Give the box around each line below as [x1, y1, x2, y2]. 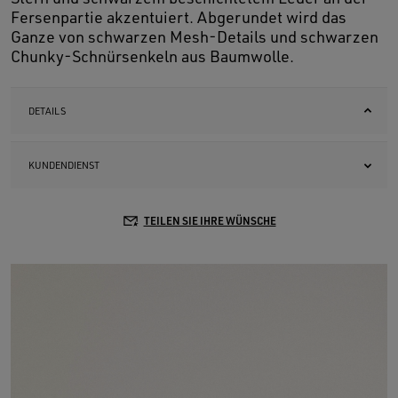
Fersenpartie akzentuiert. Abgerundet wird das [11, 7, 346, 28]
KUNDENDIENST [28, 159, 99, 172]
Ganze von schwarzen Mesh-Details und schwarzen [11, 27, 378, 47]
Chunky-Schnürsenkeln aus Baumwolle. [11, 46, 294, 67]
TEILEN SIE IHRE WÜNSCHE [143, 214, 276, 228]
